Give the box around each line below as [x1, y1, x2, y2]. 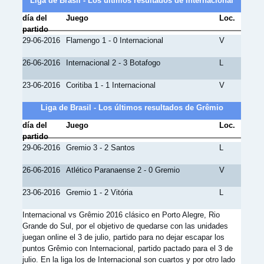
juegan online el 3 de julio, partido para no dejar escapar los [22, 233, 225, 242]
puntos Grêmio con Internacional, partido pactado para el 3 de [22, 244, 233, 253]
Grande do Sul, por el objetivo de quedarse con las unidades [22, 222, 228, 230]
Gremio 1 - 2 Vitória [66, 188, 133, 197]
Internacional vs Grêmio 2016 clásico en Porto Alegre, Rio [22, 210, 220, 219]
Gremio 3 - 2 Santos [66, 143, 136, 152]
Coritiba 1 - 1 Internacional [66, 81, 156, 90]
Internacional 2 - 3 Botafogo [66, 58, 161, 67]
